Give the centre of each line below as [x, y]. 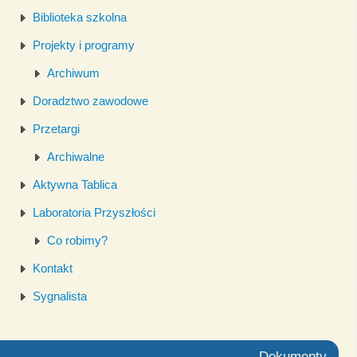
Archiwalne [75, 156]
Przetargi [56, 128]
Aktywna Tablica [75, 184]
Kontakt [52, 268]
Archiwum [73, 73]
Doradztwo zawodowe [90, 100]
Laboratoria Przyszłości [94, 212]
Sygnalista [59, 296]
